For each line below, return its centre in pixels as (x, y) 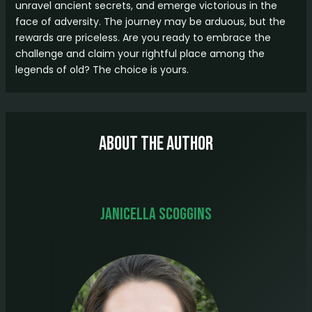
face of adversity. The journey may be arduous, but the (150, 22)
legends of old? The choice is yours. (102, 70)
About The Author (156, 144)
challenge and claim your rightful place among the (140, 54)
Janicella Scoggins (156, 214)
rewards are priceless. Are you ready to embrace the (143, 38)
